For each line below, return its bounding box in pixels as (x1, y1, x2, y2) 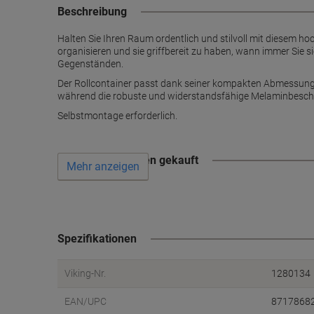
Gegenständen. (57, 58, 123, 69)
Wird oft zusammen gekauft (57, 153, 198, 167)
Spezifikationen (57, 232, 137, 245)
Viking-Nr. (64, 268, 106, 279)
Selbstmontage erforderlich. (57, 110, 177, 121)
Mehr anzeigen (67, 160, 139, 174)
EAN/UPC (64, 296, 107, 307)
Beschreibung (57, 5, 127, 18)
